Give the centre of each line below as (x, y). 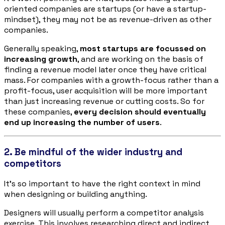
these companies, (39, 111)
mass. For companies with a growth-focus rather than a (111, 80)
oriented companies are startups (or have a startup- (105, 9)
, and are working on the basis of (140, 59)
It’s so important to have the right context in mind (102, 184)
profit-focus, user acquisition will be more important (106, 90)
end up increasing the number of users (82, 122)
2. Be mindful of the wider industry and (93, 152)
